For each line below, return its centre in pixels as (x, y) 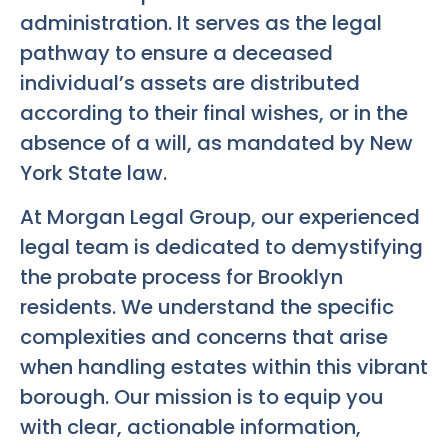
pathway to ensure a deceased (176, 53)
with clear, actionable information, (190, 427)
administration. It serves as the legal (201, 23)
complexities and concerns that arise (204, 337)
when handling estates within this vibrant (224, 367)
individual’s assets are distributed (190, 83)
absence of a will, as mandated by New (216, 143)
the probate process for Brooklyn (181, 277)
